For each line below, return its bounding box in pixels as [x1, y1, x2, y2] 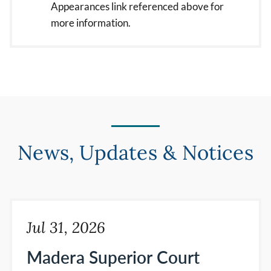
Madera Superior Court [27, 247, 200, 268]
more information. [51, 16, 131, 29]
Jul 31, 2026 [27, 217, 106, 238]
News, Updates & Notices [18, 140, 253, 166]
